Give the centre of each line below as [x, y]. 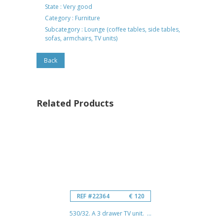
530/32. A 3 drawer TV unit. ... [110, 213]
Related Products [75, 103]
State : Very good [69, 6]
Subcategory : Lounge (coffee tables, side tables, [112, 29]
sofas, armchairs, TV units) [81, 38]
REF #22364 [93, 196]
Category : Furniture [73, 18]
